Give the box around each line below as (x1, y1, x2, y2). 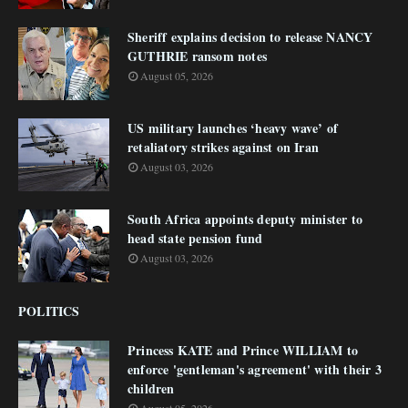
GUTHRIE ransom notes (127, 46, 267, 66)
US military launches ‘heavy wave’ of (127, 118, 339, 138)
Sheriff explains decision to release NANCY (127, 27, 373, 46)
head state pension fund (127, 229, 263, 248)
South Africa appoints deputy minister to (127, 209, 362, 229)
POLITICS (18, 301, 80, 321)
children (127, 379, 175, 398)
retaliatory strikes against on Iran (127, 138, 319, 157)
